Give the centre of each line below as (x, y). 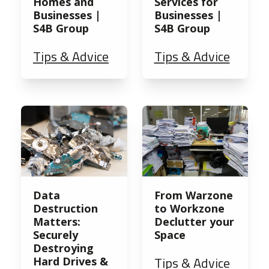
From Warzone (193, 195)
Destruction (65, 209)
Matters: (56, 222)
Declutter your (194, 222)
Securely (55, 235)
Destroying (63, 248)
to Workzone (189, 209)
